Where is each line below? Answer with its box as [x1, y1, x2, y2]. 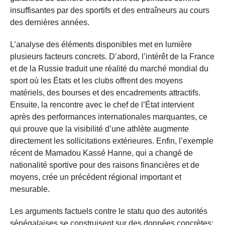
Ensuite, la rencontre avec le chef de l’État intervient [10, 100, 194, 109]
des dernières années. [10, 18, 89, 27]
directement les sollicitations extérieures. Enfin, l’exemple [10, 136, 213, 145]
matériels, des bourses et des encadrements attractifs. [10, 88, 200, 97]
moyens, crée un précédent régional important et [10, 172, 181, 181]
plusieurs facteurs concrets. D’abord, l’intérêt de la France [10, 52, 214, 61]
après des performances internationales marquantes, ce [10, 112, 207, 121]
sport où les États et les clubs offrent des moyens [10, 76, 183, 85]
